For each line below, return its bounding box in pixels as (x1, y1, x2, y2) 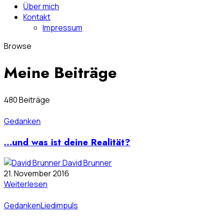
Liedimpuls (41, 200, 78, 211)
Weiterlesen (4, 179, 47, 190)
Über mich (23, 1, 59, 12)
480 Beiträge (4, 94, 50, 105)
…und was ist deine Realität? (4, 135, 130, 149)
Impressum (43, 22, 82, 33)
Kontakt (23, 12, 50, 22)
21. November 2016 (4, 168, 69, 179)
